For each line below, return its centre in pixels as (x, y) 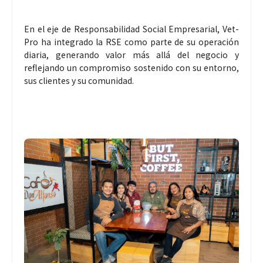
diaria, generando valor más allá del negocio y (131, 55)
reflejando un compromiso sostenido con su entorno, (131, 68)
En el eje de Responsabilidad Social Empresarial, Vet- (131, 29)
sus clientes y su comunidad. (79, 81)
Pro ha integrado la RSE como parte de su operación (131, 42)
